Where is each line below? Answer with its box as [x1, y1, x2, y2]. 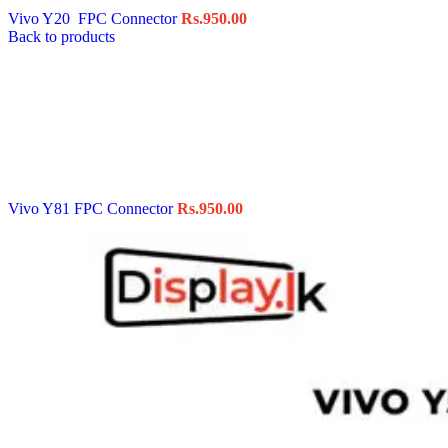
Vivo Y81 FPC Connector [8, 199, 177, 217]
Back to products [8, 27, 115, 45]
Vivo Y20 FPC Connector [8, 9, 181, 27]
